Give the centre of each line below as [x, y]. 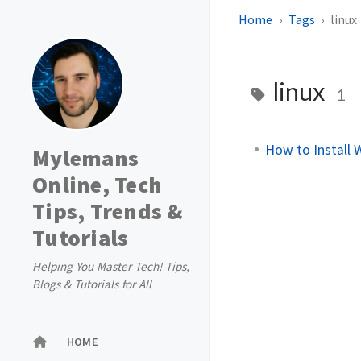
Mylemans [85, 158]
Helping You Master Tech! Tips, [111, 266]
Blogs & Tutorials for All [92, 284]
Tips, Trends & [108, 211]
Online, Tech [97, 185]
